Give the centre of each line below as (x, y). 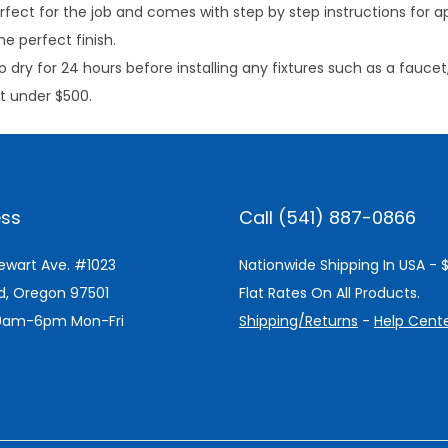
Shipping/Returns (298, 321)
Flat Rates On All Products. (329, 293)
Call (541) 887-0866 (327, 217)
